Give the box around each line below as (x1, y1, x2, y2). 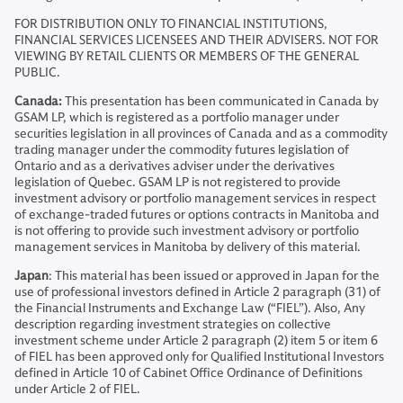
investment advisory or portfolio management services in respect (14, 191, 376, 206)
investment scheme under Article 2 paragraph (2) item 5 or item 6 (14, 333, 378, 348)
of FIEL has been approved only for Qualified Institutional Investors (14, 349, 384, 364)
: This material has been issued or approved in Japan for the (49, 268, 380, 283)
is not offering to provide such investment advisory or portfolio (14, 223, 359, 238)
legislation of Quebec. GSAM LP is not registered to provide (14, 175, 341, 190)
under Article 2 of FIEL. (14, 381, 140, 397)
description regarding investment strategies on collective (14, 317, 331, 332)
